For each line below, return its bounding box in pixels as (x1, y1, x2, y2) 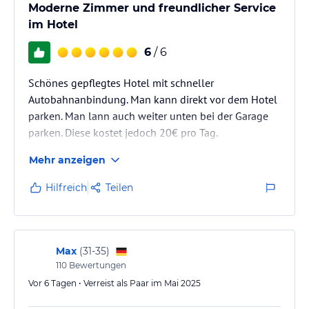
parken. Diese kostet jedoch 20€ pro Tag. (28, 125, 218, 139)
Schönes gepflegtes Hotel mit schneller (28, 75, 214, 90)
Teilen (106, 181, 133, 194)
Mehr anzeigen (29, 153, 106, 166)
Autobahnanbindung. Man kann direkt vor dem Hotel (28, 92, 277, 106)
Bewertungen (67, 259, 126, 270)
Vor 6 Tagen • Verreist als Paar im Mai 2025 (28, 277, 201, 288)
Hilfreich (46, 181, 87, 194)
